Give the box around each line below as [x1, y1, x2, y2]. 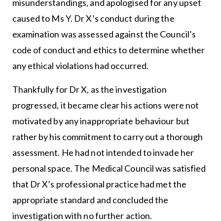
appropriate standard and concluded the [12, 194, 169, 206]
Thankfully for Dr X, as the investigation [12, 84, 167, 95]
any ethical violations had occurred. [12, 60, 149, 72]
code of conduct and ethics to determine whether [12, 44, 205, 56]
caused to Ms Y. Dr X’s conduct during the [12, 13, 175, 24]
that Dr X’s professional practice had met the [12, 179, 187, 190]
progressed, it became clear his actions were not [12, 100, 199, 111]
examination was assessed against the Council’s [12, 29, 196, 40]
